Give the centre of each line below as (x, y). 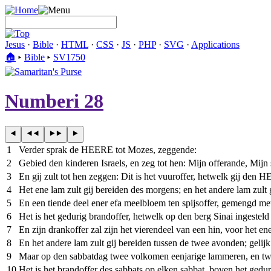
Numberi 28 (54, 101)
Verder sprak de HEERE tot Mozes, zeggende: (108, 149)
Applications (215, 44)
